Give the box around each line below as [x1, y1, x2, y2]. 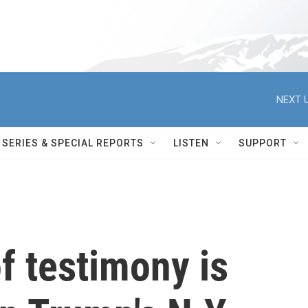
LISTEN [173, 137, 209, 148]
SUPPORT [239, 137, 287, 148]
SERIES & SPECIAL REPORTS [2, 137, 144, 148]
